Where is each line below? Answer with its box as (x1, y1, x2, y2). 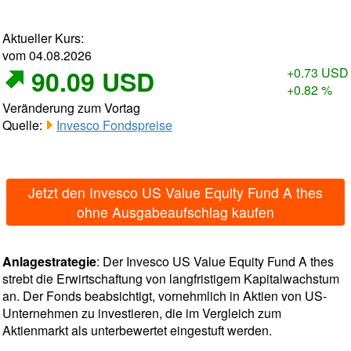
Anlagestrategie (2, 252, 96, 270)
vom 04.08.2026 (2, 46, 92, 64)
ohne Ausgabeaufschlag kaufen (77, 202, 274, 222)
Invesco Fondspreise (56, 116, 172, 134)
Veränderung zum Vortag (2, 99, 140, 117)
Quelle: (2, 116, 45, 134)
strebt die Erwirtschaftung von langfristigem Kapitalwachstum (2, 270, 339, 288)
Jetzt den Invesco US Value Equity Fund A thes (28, 183, 323, 202)
